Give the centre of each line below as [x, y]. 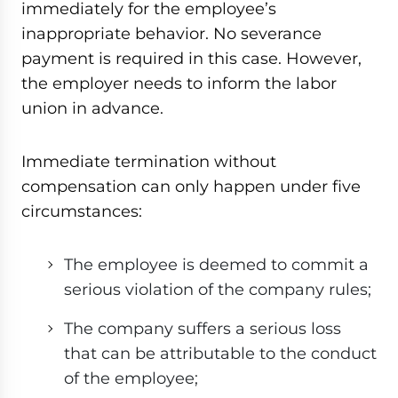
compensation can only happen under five [191, 187]
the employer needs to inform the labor [179, 84]
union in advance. [92, 108]
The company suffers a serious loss [203, 329]
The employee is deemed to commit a [216, 265]
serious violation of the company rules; [218, 290]
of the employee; [131, 378]
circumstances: [82, 211]
